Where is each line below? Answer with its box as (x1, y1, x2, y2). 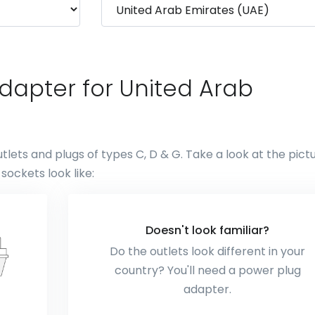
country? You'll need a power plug (114, 262, 301, 278)
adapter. (184, 281, 232, 297)
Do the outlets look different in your (110, 243, 306, 259)
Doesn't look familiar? (146, 222, 270, 238)
